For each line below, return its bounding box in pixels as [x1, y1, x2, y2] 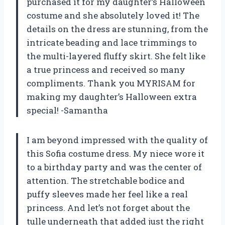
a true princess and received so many [27, 64, 185, 76]
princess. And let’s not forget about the [27, 202, 190, 214]
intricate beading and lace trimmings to [27, 37, 197, 49]
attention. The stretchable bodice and [27, 175, 185, 187]
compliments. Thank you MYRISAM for [27, 77, 195, 89]
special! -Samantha [27, 104, 108, 117]
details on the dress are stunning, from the [27, 23, 208, 35]
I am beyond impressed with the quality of [27, 134, 208, 146]
